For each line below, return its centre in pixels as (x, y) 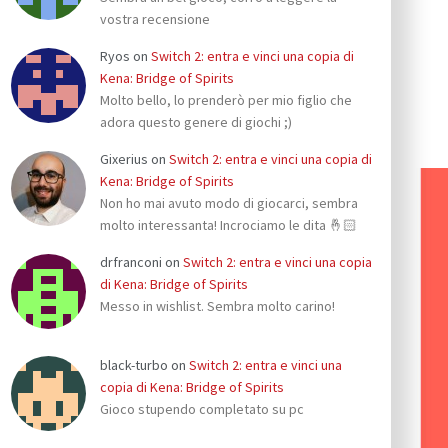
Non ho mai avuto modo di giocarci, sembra (229, 202)
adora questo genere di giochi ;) (196, 122)
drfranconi (131, 261)
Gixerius (124, 158)
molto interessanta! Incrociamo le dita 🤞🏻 (228, 224)
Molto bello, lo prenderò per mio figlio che (226, 100)
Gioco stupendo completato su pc (202, 408)
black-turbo (134, 364)
